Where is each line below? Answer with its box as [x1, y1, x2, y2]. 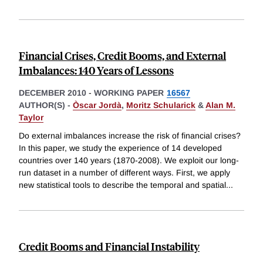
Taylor [19, 112, 43, 122]
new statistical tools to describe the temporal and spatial [19, 180, 226, 190]
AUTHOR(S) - [19, 100, 73, 110]
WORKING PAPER [94, 87, 164, 97]
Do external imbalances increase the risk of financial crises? [19, 131, 241, 141]
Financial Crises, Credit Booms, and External [19, 48, 226, 63]
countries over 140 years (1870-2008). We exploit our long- [19, 156, 239, 166]
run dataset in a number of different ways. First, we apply [19, 168, 230, 178]
